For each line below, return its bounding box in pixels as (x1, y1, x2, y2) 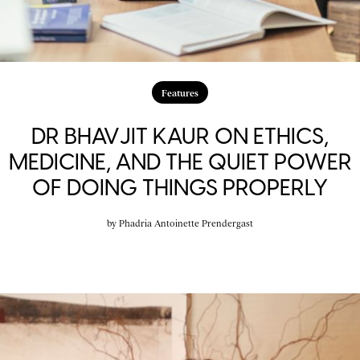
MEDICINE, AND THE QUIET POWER (8, 147, 352, 175)
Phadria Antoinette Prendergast (119, 216, 253, 228)
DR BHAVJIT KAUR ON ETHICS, (31, 121, 329, 149)
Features (162, 86, 198, 98)
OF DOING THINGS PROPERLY (32, 173, 328, 201)
